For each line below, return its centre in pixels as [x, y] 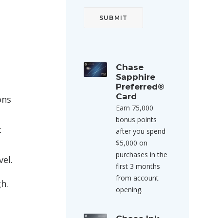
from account [137, 178]
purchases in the [142, 154]
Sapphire [136, 77]
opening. [129, 190]
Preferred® [140, 87]
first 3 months [138, 166]
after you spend [141, 131]
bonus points [136, 119]
